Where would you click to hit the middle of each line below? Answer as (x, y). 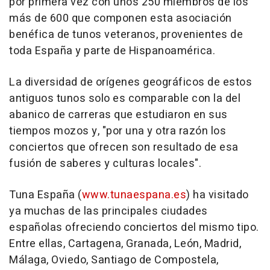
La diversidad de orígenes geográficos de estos (130, 83)
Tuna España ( (46, 195)
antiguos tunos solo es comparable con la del (125, 99)
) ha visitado (218, 195)
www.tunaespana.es (134, 195)
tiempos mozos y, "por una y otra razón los (118, 131)
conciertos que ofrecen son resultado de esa (124, 148)
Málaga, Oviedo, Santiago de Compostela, (114, 260)
